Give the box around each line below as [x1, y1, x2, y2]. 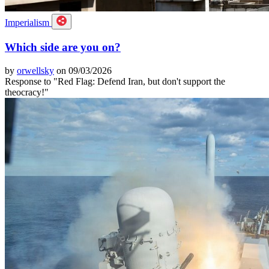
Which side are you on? [5, 41, 121, 54]
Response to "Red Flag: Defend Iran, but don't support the [5, 76, 225, 86]
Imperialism [5, 17, 52, 28]
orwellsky [17, 65, 54, 76]
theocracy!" [5, 86, 49, 97]
